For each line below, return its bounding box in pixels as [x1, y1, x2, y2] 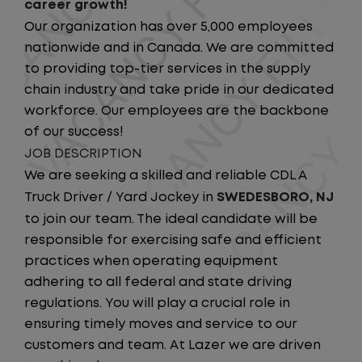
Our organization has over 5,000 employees [24, 21, 313, 33]
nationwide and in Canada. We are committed [24, 42, 334, 54]
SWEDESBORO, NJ [217, 192, 334, 204]
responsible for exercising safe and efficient [24, 234, 322, 246]
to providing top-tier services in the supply [24, 63, 310, 75]
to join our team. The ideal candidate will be [24, 213, 318, 225]
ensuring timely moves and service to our [24, 318, 297, 330]
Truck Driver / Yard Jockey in [24, 192, 217, 204]
